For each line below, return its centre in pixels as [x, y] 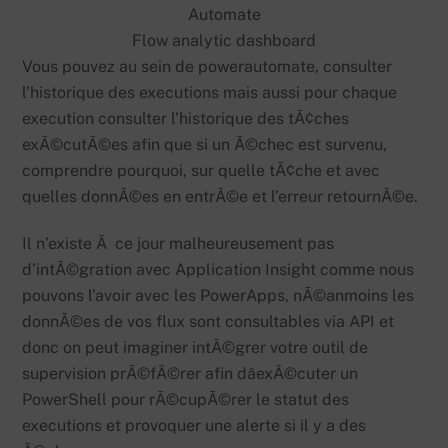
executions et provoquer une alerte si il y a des [194, 425]
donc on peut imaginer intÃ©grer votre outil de [195, 347]
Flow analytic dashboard [224, 40]
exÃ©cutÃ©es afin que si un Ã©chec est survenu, [205, 144]
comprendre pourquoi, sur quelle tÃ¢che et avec [201, 170]
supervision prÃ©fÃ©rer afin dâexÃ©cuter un [190, 373]
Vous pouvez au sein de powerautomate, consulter [207, 66]
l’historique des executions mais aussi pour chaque [210, 92]
